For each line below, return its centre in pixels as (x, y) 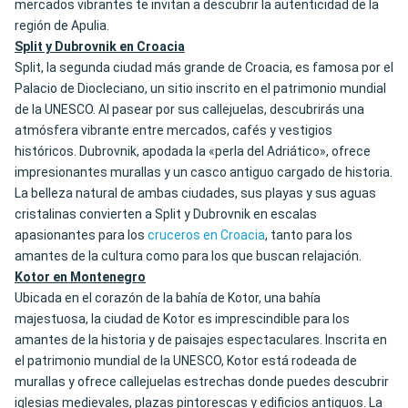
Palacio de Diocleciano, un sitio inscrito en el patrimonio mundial (200, 89)
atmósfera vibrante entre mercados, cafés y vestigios (173, 131)
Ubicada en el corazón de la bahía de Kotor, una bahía (168, 298)
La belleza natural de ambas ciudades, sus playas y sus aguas (195, 194)
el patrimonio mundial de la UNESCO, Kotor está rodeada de (186, 361)
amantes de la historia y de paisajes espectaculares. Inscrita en (201, 340)
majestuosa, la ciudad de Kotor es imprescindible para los (182, 319)
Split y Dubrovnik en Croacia (100, 47)
